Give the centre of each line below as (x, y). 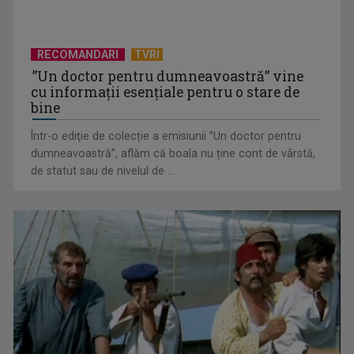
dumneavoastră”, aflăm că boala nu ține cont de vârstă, (173, 154)
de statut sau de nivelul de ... (103, 171)
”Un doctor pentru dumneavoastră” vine (168, 77)
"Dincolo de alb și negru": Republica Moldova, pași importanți (176, 177)
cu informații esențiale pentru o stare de (166, 92)
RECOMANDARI (78, 55)
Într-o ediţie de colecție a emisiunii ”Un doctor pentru (166, 136)
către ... (48, 194)
